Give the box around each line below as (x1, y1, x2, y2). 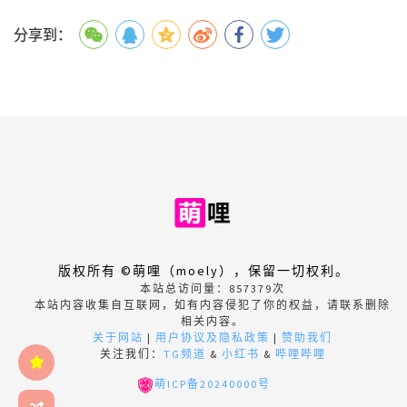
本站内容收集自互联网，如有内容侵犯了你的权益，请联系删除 (35, 298, 391, 313)
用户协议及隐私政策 (155, 331, 270, 345)
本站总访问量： (140, 282, 229, 296)
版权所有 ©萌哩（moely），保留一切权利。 (57, 263, 350, 280)
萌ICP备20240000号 (154, 377, 271, 392)
